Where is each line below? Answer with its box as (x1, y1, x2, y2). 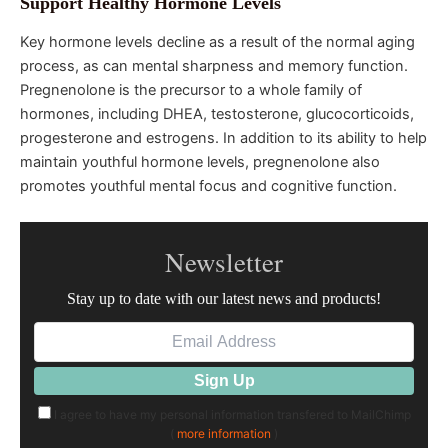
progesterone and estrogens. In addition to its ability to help (20, 129, 427, 148)
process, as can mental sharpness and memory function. (20, 57, 408, 76)
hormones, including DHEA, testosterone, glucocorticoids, (20, 105, 414, 124)
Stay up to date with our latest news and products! (67, 289, 381, 307)
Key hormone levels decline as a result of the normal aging (20, 33, 415, 52)
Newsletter (165, 243, 283, 280)
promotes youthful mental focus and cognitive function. (20, 177, 397, 196)
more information (177, 425, 271, 441)
